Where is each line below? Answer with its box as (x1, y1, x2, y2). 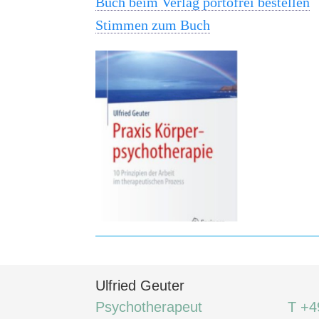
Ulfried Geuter (95, 278, 185, 294)
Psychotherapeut (95, 299, 203, 315)
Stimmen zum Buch (95, 17, 211, 33)
